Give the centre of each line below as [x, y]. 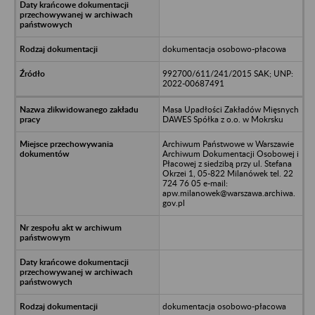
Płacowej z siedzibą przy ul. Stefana [227, 163]
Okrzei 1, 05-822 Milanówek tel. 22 [227, 173]
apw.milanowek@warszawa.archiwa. [229, 193]
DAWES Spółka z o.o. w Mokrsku [223, 119]
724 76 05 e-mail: [195, 183]
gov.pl [173, 202]
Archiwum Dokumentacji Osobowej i [230, 153]
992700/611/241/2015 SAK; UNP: [227, 73]
